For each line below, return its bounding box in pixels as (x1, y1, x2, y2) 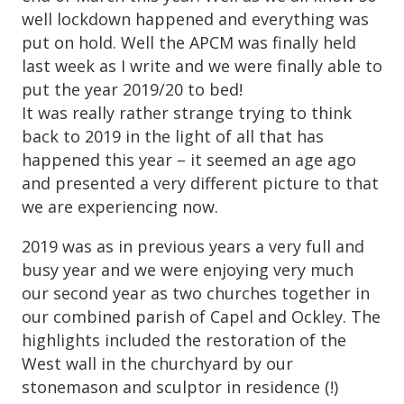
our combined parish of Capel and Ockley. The (22, 305, 381, 327)
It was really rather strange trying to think (22, 101, 352, 124)
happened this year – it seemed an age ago (22, 148, 356, 170)
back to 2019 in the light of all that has (22, 124, 324, 147)
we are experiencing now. (22, 195, 218, 217)
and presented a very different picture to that (22, 171, 379, 194)
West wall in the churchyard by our (22, 352, 293, 374)
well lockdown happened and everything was (22, 7, 369, 30)
